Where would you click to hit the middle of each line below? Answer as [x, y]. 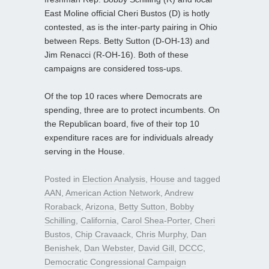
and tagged [198, 179]
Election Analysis [114, 179]
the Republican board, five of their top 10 [122, 123]
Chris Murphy [161, 234]
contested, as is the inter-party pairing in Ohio [131, 27]
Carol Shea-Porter [156, 220]
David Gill [156, 248]
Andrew [179, 192]
